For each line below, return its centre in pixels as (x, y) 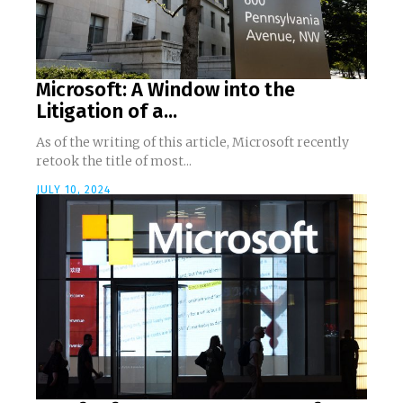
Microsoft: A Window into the (166, 90)
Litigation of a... (107, 112)
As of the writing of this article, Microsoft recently (193, 143)
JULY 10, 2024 (73, 190)
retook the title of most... (114, 161)
